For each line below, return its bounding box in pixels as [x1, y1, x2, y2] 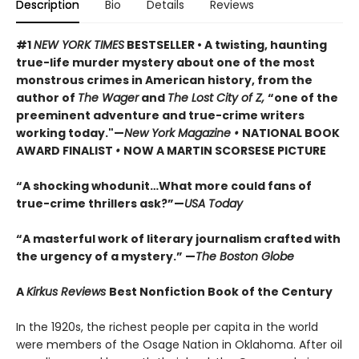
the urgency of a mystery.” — [16, 248, 196, 264]
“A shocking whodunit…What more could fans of [16, 177, 312, 194]
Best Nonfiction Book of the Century [109, 283, 333, 300]
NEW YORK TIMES [34, 36, 124, 53]
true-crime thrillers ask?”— [16, 195, 184, 212]
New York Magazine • [124, 124, 242, 141]
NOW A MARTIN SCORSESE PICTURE [123, 142, 326, 159]
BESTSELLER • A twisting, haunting [124, 36, 327, 53]
